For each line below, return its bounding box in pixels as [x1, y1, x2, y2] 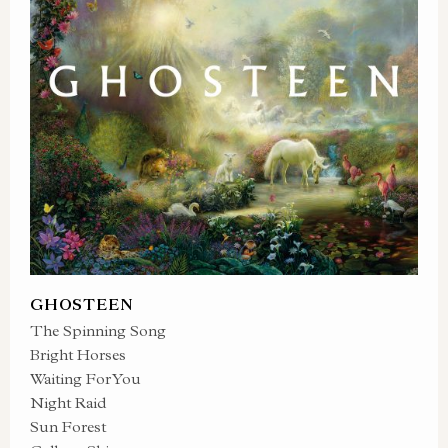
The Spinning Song [30, 321, 166, 340]
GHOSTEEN [30, 294, 134, 314]
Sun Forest [30, 417, 106, 436]
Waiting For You [30, 369, 141, 388]
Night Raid [30, 393, 106, 412]
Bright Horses [30, 345, 126, 364]
